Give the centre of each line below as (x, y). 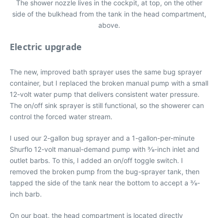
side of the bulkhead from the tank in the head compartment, (109, 14)
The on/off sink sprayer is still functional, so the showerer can (107, 105)
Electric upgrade (46, 47)
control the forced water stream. (61, 117)
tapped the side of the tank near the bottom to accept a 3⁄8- (105, 183)
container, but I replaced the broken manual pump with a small (109, 83)
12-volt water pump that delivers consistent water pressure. (105, 94)
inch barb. (26, 194)
